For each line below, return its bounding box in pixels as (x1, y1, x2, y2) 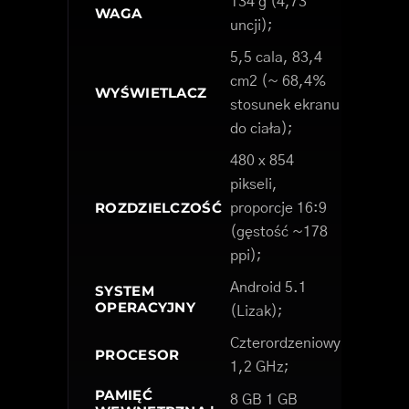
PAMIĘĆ (95, 386, 152, 404)
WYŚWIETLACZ (95, 84, 207, 102)
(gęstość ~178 (230, 225, 328, 240)
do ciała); (230, 121, 293, 137)
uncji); (230, 18, 273, 34)
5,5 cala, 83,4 (230, 50, 322, 66)
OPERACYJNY (95, 299, 196, 317)
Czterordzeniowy (230, 336, 341, 351)
